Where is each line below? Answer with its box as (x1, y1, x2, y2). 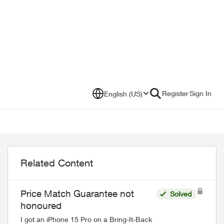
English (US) (104, 89, 142, 98)
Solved (169, 189, 191, 198)
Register (162, 89, 188, 97)
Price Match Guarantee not (20, 188, 134, 199)
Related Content (20, 157, 93, 168)
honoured (20, 200, 61, 211)
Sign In (189, 89, 211, 97)
